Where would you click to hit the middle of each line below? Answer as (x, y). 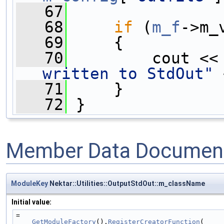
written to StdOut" (128, 73)
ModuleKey (29, 183)
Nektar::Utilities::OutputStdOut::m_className (126, 183)
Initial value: (31, 202)
